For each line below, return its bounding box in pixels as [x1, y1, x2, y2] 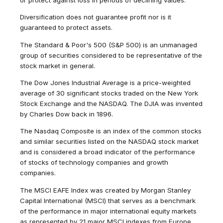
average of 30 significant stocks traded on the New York [20, 89, 198, 97]
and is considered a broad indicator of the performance [20, 148, 195, 156]
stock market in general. [20, 61, 95, 70]
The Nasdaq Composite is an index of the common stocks [20, 127, 202, 135]
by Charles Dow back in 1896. [20, 110, 113, 118]
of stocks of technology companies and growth [20, 158, 168, 167]
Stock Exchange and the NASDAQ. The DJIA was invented [20, 99, 203, 108]
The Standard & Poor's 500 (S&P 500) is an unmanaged [20, 40, 197, 49]
